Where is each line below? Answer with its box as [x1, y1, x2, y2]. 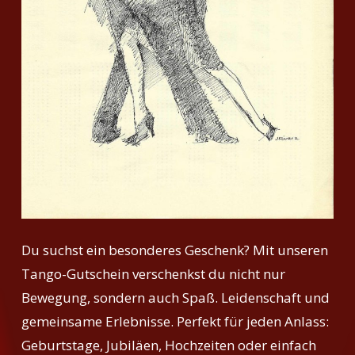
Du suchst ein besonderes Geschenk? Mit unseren [21, 241, 329, 260]
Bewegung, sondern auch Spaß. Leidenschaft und [21, 288, 330, 307]
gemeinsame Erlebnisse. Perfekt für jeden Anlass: [21, 312, 330, 331]
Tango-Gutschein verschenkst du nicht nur [21, 265, 286, 284]
